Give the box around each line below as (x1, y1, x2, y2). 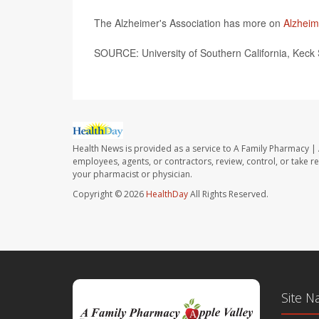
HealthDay (146, 188, 188, 201)
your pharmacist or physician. (73, 168, 192, 181)
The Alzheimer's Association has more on (94, 16, 283, 31)
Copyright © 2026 (73, 188, 146, 201)
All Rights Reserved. (188, 188, 268, 201)
